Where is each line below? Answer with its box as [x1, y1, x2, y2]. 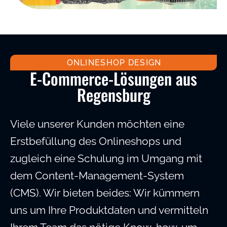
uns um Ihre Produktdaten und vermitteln [10, 204, 208, 217]
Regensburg [77, 83, 150, 107]
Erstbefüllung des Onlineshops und [10, 135, 181, 148]
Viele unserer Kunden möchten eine [10, 118, 184, 131]
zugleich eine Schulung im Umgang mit [10, 152, 202, 165]
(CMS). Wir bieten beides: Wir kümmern [10, 186, 200, 200]
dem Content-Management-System [10, 169, 184, 182]
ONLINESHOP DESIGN [66, 58, 162, 68]
